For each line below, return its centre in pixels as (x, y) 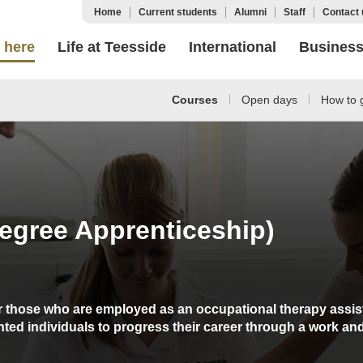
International (233, 47)
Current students (178, 12)
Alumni (250, 12)
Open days (269, 100)
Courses (194, 100)
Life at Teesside (112, 47)
